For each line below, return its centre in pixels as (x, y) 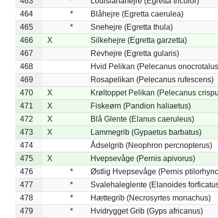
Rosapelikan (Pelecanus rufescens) (152, 79)
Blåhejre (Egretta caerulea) (137, 14)
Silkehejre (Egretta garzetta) (138, 40)
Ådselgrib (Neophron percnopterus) (151, 145)
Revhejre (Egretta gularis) (135, 53)
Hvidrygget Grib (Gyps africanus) (146, 211)
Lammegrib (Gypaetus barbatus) (146, 132)
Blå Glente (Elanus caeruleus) (142, 119)
